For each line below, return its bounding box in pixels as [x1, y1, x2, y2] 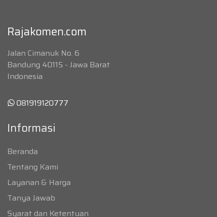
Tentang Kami [7, 161, 58, 173]
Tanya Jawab [7, 192, 55, 204]
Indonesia [7, 70, 43, 83]
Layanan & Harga [7, 176, 71, 189]
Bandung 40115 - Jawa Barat [7, 59, 110, 71]
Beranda [7, 145, 38, 158]
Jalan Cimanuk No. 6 [7, 47, 79, 60]
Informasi [7, 120, 56, 137]
